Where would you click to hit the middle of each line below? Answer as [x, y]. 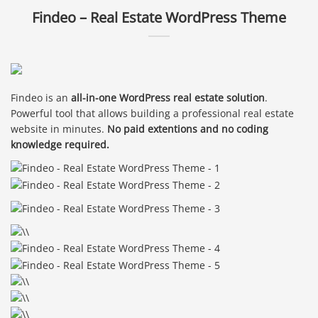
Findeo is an [41, 98]
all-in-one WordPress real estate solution [168, 98]
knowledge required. [60, 145]
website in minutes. [59, 129]
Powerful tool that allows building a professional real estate [152, 114]
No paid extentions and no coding [188, 129]
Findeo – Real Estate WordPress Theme [159, 17]
